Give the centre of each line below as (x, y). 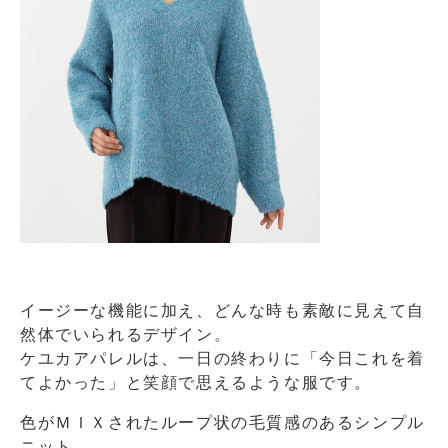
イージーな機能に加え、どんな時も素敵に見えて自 (222, 310)
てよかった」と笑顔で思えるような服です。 (196, 382)
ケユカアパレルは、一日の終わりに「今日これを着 (222, 358)
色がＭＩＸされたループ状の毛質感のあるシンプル (222, 422)
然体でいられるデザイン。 (126, 334)
